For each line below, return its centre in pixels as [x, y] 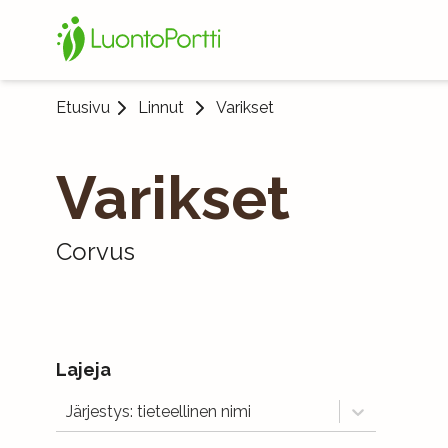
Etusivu [83, 107]
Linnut [161, 107]
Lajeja [83, 369]
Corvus [95, 251]
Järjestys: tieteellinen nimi [158, 411]
